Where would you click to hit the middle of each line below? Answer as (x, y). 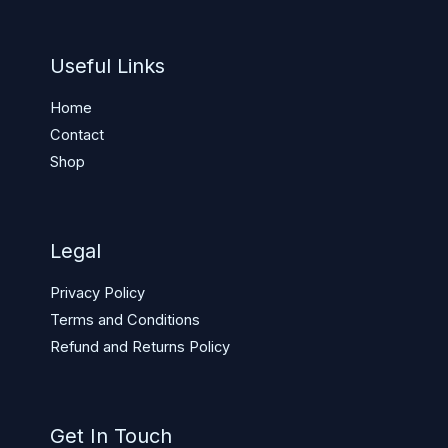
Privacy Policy (97, 292)
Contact (77, 134)
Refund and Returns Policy (140, 346)
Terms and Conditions (125, 319)
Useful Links (107, 65)
